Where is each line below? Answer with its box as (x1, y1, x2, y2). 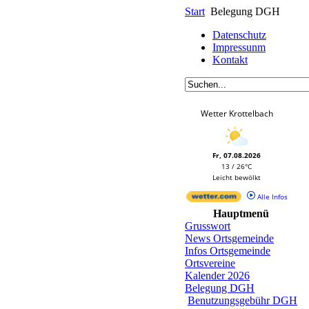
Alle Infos (255, 192, 288, 201)
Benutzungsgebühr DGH (188, 295, 297, 306)
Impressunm (212, 41, 266, 53)
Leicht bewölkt (212, 172, 261, 182)
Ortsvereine (185, 257, 235, 269)
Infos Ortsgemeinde (185, 245, 270, 257)
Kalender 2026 (185, 270, 250, 281)
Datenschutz (212, 29, 266, 41)
